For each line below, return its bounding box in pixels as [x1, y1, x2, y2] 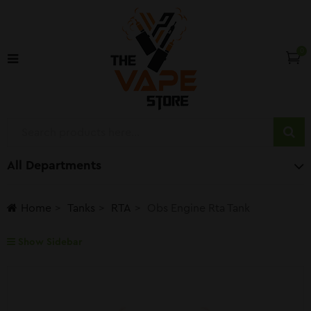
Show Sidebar [15, 237, 82, 247]
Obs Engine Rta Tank [147, 203, 250, 214]
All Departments [7, 159, 101, 171]
